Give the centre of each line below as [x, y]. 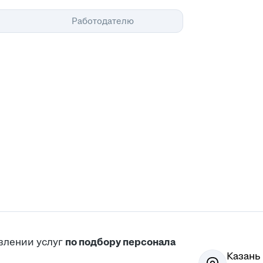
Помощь [217, 21]
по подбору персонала [121, 242]
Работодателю [103, 21]
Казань [243, 256]
